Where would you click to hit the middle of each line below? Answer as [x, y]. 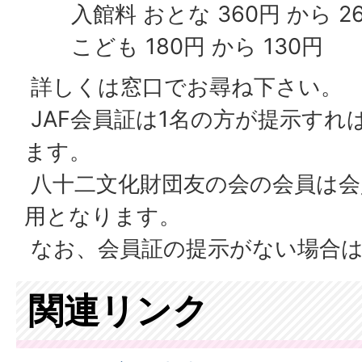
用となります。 [103, 216]
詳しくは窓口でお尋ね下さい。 [183, 87]
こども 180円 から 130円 [198, 46]
